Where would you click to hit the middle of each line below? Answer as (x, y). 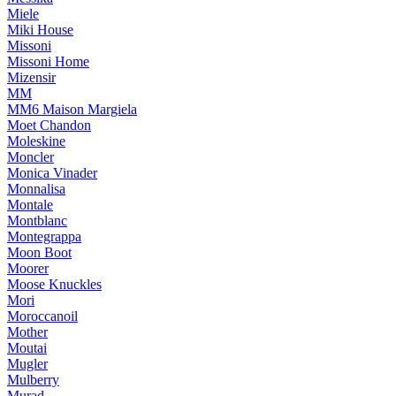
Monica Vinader (52, 173)
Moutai (27, 348)
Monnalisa (36, 189)
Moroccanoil (42, 316)
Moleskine (36, 141)
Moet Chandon (49, 126)
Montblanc (37, 221)
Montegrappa (44, 237)
